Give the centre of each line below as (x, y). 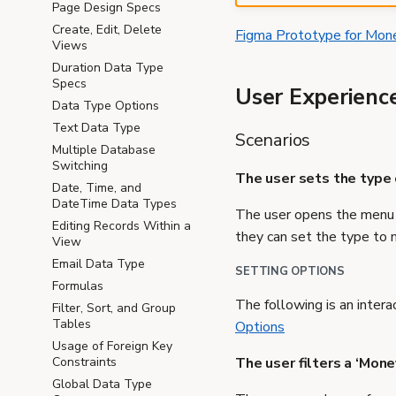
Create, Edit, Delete (107, 30)
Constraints (84, 362)
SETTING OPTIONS (290, 271)
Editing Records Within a (122, 226)
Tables (72, 324)
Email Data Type (99, 264)
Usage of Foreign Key (112, 346)
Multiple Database (104, 150)
